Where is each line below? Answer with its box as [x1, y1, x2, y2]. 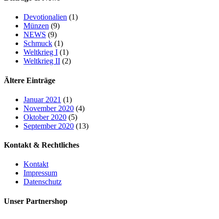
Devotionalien [23, 13, 67, 22]
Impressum [23, 169, 57, 177]
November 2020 [23, 104, 74, 112]
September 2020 [23, 121, 74, 130]
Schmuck [23, 39, 52, 48]
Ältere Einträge [4, 76, 55, 85]
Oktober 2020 [23, 112, 66, 121]
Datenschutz [23, 177, 62, 186]
